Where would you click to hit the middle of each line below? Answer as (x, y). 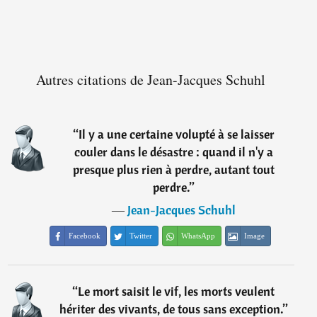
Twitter (141, 236)
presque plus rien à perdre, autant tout (173, 170)
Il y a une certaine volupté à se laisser (176, 134)
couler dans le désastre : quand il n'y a (173, 152)
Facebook (85, 236)
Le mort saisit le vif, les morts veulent (177, 292)
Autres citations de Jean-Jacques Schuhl (151, 80)
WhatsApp (198, 236)
